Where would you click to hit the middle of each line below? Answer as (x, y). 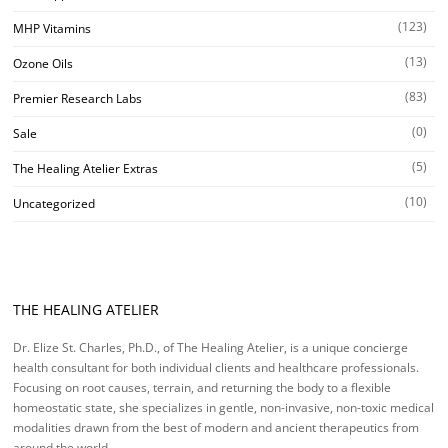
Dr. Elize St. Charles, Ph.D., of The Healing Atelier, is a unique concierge (210, 348)
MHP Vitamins (52, 28)
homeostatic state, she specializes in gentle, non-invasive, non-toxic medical (223, 408)
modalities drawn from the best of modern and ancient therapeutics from (216, 428)
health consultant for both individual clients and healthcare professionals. (216, 368)
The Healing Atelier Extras (85, 168)
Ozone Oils (43, 63)
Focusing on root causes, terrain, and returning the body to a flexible (202, 388)
